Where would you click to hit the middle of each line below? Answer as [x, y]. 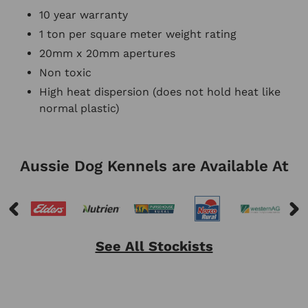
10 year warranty [84, 15]
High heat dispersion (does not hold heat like [160, 92]
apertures [147, 54]
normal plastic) [79, 109]
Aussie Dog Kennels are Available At [154, 165]
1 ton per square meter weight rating [138, 34]
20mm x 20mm [79, 54]
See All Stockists [154, 246]
